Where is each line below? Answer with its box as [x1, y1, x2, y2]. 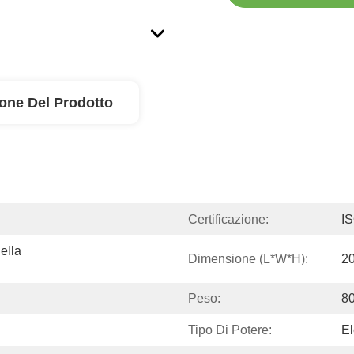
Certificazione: [188, 213, 269, 226]
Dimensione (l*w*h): [188, 252, 308, 265]
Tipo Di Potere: [188, 323, 272, 337]
